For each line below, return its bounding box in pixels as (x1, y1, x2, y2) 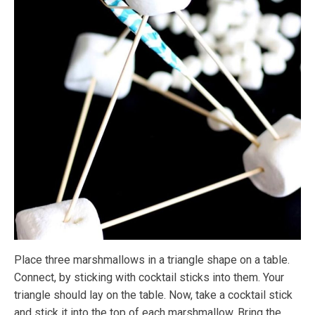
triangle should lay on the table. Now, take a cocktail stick (14, 288, 292, 302)
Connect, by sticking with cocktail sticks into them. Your (14, 270, 284, 284)
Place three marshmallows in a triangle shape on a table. (14, 252, 290, 266)
